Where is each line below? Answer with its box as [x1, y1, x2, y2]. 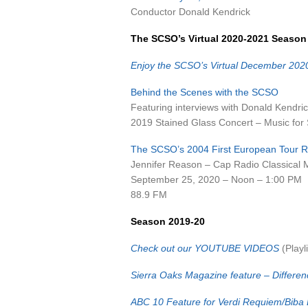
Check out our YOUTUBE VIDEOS [131, 243, 279, 254]
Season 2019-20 [131, 216, 205, 227]
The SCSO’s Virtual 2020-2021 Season [131, 33, 307, 44]
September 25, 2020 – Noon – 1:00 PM [131, 174, 302, 185]
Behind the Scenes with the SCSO [131, 87, 278, 98]
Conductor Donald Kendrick [131, 6, 250, 17]
